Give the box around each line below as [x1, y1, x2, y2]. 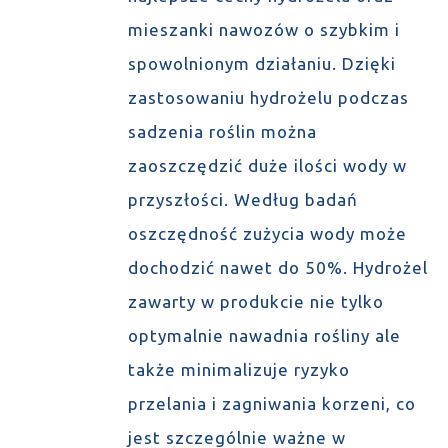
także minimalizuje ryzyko [127, 360, 350, 379]
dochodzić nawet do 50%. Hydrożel [127, 258, 428, 277]
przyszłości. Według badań [127, 190, 358, 209]
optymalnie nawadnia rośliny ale [127, 326, 401, 345]
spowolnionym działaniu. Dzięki [127, 54, 396, 73]
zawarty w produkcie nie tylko [127, 292, 384, 311]
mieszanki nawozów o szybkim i [127, 20, 400, 39]
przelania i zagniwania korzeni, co [127, 394, 416, 413]
